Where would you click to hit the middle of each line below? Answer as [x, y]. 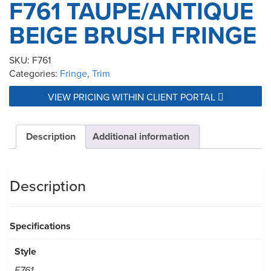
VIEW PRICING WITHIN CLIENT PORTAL [132, 97]
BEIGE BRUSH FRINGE [133, 35]
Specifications [40, 226]
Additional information [141, 137]
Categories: [34, 73]
